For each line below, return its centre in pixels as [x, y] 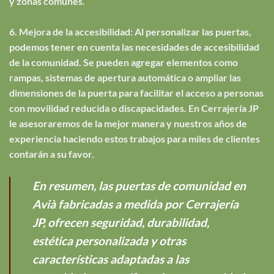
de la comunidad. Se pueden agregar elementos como [124, 62]
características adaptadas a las [111, 259]
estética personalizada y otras [109, 240]
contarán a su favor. [52, 154]
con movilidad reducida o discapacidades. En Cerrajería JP [134, 108]
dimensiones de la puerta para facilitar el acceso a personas [136, 92]
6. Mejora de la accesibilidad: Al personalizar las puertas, [130, 31]
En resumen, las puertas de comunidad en [139, 185]
